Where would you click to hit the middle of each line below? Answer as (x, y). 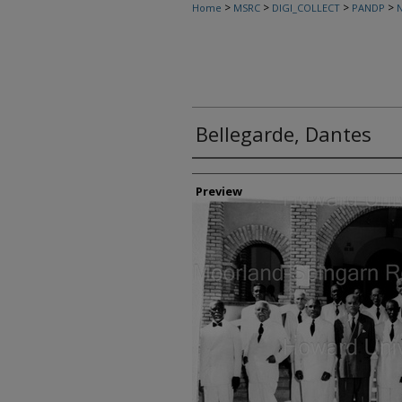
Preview (219, 191)
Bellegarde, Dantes (284, 134)
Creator (224, 174)
